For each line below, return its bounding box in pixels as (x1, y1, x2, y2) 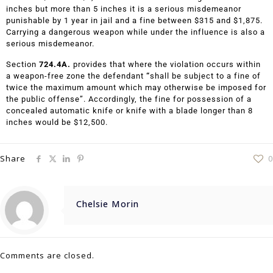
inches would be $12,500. (6, 117, 108, 127)
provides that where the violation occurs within (73, 59, 261, 69)
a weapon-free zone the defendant (6, 71, 146, 80)
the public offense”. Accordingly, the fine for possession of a (6, 94, 252, 104)
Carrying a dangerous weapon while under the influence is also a (6, 27, 265, 37)
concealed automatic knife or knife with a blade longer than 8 (6, 105, 253, 115)
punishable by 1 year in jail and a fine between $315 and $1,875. (6, 15, 263, 25)
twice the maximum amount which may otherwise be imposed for (6, 82, 266, 92)
